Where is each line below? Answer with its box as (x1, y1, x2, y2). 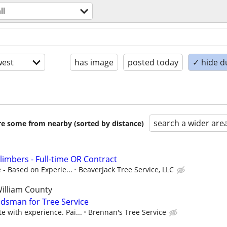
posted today (128, 57, 178, 68)
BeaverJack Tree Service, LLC (79, 165, 174, 174)
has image (74, 57, 113, 68)
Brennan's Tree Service (88, 207, 166, 217)
